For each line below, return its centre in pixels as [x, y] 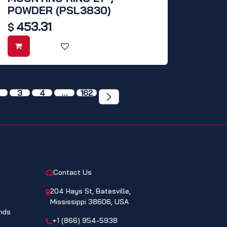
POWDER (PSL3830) [59, 10]
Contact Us [72, 172]
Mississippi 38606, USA [89, 202]
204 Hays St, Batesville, [90, 191]
